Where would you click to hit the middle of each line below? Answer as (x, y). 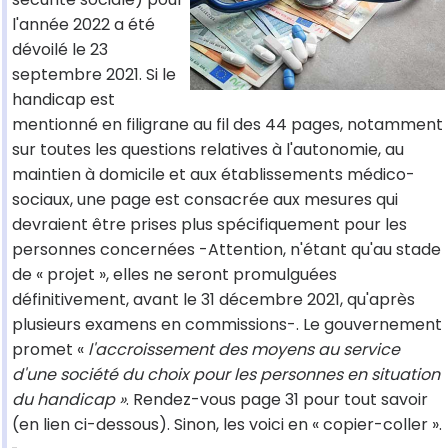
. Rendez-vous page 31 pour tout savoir (277, 400)
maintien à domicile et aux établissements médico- (213, 175)
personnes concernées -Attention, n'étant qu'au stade (226, 250)
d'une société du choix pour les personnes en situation (226, 375)
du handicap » (69, 400)
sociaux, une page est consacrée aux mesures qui (205, 200)
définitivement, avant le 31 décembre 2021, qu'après (213, 300)
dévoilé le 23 (60, 50)
